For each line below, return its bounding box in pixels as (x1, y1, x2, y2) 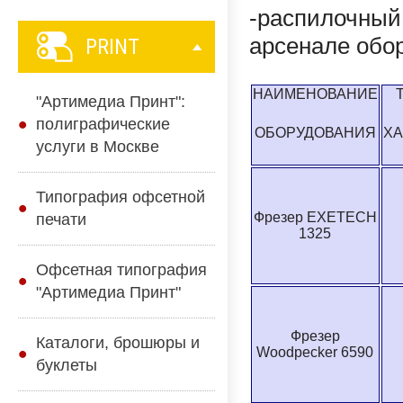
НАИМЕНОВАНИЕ (252, 86, 378, 103)
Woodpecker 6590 (256, 345, 373, 361)
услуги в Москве (36, 138, 159, 156)
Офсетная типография (36, 261, 207, 279)
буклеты (36, 356, 97, 374)
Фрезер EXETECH (253, 210, 377, 226)
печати (36, 210, 86, 228)
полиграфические (36, 115, 170, 133)
